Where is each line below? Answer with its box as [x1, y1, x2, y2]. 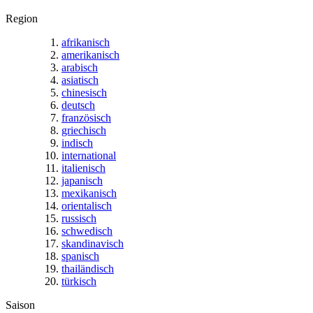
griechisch [61, 124, 106, 136]
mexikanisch [61, 187, 117, 199]
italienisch [61, 161, 105, 174]
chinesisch [61, 86, 107, 99]
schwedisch [61, 224, 112, 237]
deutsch [61, 99, 95, 111]
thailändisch [61, 262, 114, 275]
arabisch [61, 61, 98, 73]
